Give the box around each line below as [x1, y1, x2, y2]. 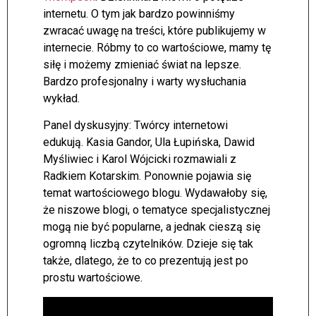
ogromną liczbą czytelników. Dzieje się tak [43, 237, 253, 251]
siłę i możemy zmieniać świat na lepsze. [43, 57, 241, 71]
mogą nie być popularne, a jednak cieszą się [43, 220, 260, 234]
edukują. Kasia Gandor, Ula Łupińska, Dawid [43, 135, 255, 150]
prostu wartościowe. [43, 271, 142, 285]
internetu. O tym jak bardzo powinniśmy [43, 6, 235, 20]
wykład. [43, 91, 80, 105]
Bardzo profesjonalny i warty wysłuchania [43, 74, 246, 88]
